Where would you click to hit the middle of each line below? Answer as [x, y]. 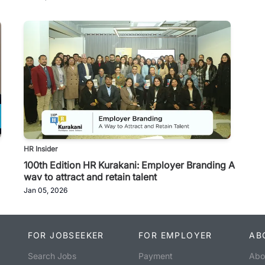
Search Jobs [52, 256]
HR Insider [41, 148]
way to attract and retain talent [90, 177]
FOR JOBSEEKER [66, 235]
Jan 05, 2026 [46, 190]
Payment [155, 256]
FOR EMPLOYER [175, 235]
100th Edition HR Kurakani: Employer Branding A [129, 165]
